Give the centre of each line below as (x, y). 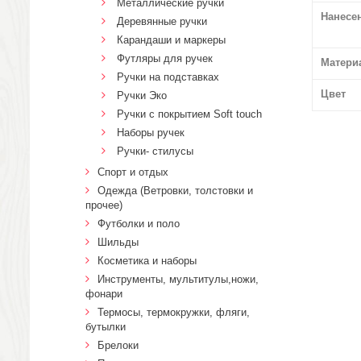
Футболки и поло (139, 224)
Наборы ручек (151, 133)
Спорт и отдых (133, 172)
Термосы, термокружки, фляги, (174, 312)
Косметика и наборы (147, 261)
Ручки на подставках (168, 77)
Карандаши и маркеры (171, 40)
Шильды (118, 242)
